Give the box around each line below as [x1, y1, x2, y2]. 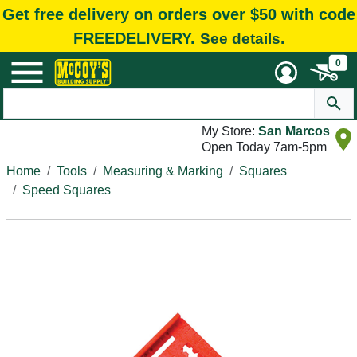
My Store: [202, 124, 258, 138]
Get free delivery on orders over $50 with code [2, 5, 355, 23]
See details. [199, 29, 284, 47]
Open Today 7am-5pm [202, 140, 327, 154]
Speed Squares [22, 183, 111, 197]
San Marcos [258, 124, 330, 138]
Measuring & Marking [103, 164, 223, 178]
